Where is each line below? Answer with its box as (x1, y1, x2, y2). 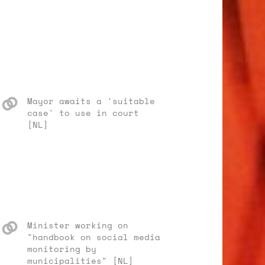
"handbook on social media (27, 231, 160, 243)
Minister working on (27, 219, 128, 231)
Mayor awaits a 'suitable (27, 95, 155, 107)
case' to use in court (27, 106, 139, 119)
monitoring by (27, 243, 96, 255)
